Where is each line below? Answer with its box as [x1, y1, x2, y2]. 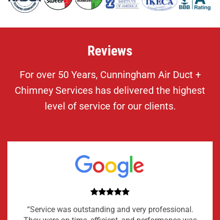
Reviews [87, 43, 133, 59]
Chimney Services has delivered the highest [15, 84, 205, 97]
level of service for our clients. [44, 100, 176, 112]
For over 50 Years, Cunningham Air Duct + [19, 69, 201, 81]
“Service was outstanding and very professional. [27, 204, 193, 214]
